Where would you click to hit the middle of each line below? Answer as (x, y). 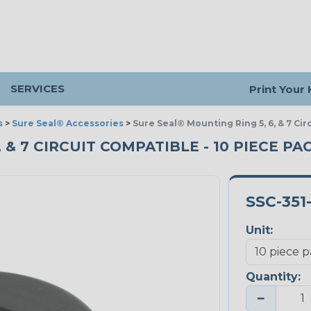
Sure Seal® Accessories (68, 123)
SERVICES (37, 89)
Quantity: (273, 277)
